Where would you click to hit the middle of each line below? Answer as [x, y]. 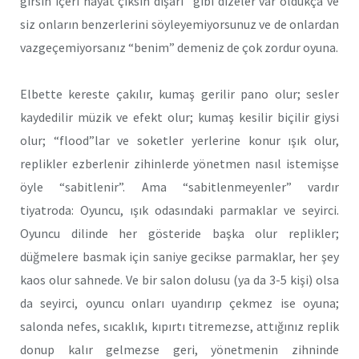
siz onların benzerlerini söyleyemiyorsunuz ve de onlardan [179, 24]
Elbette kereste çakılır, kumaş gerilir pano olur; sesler [179, 94]
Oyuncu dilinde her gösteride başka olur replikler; [179, 234]
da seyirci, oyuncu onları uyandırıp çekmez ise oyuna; [179, 303]
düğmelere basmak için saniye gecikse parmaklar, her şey [179, 257]
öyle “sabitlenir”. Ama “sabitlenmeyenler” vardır [179, 187]
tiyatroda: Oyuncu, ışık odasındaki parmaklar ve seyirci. [179, 210]
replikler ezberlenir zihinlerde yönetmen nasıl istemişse [179, 164]
